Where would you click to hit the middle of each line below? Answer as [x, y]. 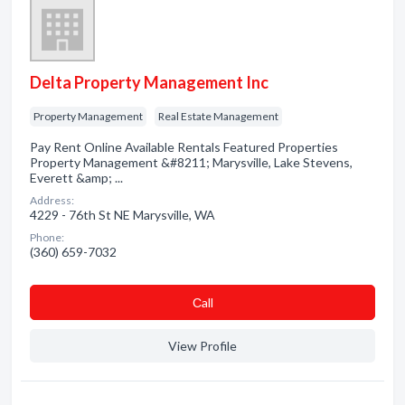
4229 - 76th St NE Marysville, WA [122, 215]
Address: [52, 200]
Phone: [47, 237]
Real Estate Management [218, 116]
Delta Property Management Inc [149, 82]
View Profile [202, 346]
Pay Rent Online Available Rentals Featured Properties [184, 147]
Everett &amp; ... [76, 178]
